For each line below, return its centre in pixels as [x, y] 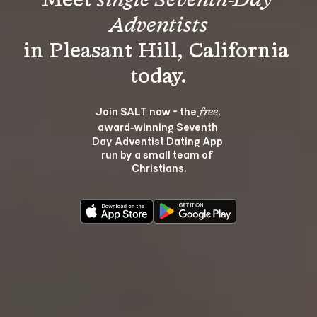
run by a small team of [158, 154]
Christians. [158, 167]
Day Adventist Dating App [158, 140]
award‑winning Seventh [158, 126]
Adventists [158, 26]
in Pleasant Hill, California [158, 51]
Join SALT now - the [147, 110]
